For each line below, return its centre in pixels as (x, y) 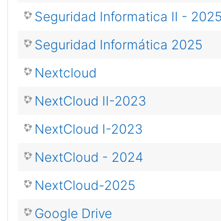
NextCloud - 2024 (89, 157)
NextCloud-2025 (85, 185)
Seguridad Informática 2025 (119, 45)
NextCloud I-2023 (89, 129)
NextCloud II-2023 (91, 101)
